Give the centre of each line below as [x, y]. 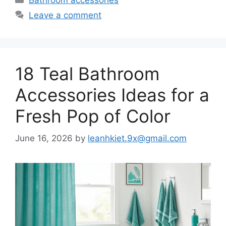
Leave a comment [65, 15]
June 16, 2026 [44, 138]
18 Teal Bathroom [87, 73]
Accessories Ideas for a [112, 95]
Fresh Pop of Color [93, 116]
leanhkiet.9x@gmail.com [137, 138]
